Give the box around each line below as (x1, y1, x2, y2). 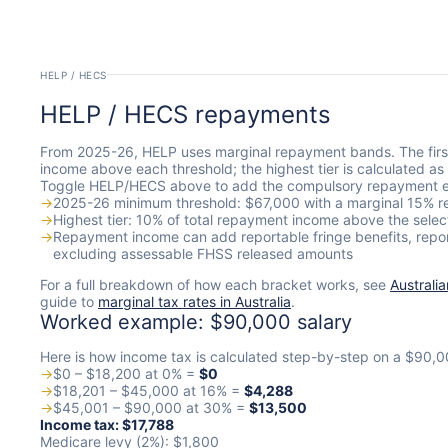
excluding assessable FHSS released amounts (53, 245, 353, 263)
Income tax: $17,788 (40, 416, 174, 434)
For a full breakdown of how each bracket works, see (40, 276, 390, 294)
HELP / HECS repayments (40, 100, 331, 130)
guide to (40, 293, 98, 311)
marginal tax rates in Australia (98, 293, 291, 311)
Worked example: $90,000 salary (40, 310, 352, 335)
